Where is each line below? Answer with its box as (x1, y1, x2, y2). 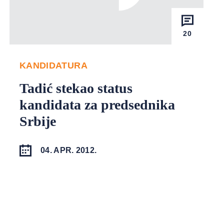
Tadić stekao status (19, 80, 132, 96)
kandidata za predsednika (19, 97, 175, 113)
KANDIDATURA (19, 60, 87, 71)
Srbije (19, 113, 56, 129)
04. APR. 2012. (40, 146, 97, 155)
